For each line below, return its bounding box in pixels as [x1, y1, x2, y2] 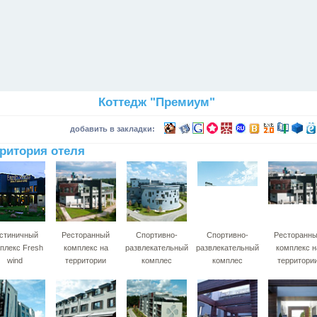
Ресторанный [62, 231, 110, 239]
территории [65, 256, 106, 265]
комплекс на [63, 243, 108, 252]
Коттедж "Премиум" [98, 96, 215, 109]
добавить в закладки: [70, 125, 157, 133]
